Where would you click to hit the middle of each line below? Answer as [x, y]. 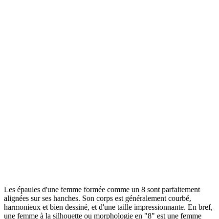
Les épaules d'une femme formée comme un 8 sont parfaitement [102, 190]
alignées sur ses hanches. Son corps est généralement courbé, [98, 198]
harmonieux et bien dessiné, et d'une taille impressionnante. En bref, [108, 207]
